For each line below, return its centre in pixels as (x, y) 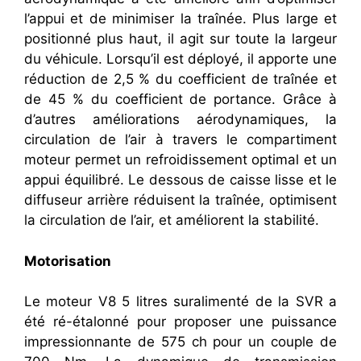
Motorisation (69, 261)
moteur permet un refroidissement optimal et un (180, 160)
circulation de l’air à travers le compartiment (180, 140)
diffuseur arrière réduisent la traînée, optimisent (180, 200)
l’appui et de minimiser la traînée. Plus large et (180, 19)
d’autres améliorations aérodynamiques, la (180, 120)
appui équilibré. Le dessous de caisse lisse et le (180, 180)
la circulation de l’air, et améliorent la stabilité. (172, 220)
